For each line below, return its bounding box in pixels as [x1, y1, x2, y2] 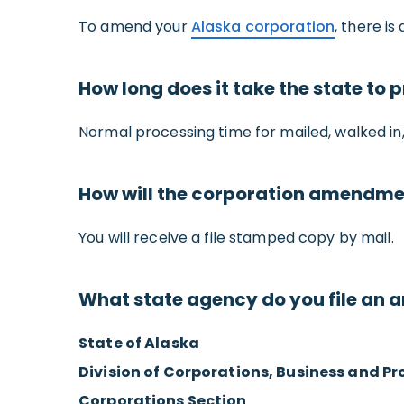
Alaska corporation [190, 15, 335, 37]
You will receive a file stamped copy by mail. [78, 226, 394, 248]
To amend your [78, 15, 191, 37]
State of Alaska [78, 332, 199, 353]
